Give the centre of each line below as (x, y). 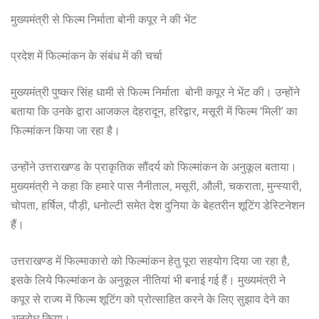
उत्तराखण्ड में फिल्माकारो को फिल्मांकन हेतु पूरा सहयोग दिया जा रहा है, (150, 260)
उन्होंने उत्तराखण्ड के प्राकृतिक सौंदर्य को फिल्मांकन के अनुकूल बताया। (154, 166)
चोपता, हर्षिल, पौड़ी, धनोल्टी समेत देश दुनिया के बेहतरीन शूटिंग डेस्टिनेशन (158, 205)
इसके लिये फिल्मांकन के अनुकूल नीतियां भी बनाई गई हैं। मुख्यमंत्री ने (150, 279)
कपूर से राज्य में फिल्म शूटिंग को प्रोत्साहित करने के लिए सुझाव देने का (150, 299)
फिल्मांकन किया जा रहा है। (66, 130)
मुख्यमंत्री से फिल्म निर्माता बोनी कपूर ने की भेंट (104, 19)
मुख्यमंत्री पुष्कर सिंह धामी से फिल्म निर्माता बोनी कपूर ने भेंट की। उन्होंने (155, 91)
